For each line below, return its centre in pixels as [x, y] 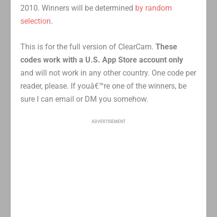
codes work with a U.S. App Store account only [102, 60]
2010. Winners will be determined [78, 8]
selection [36, 21]
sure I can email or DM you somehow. [85, 99]
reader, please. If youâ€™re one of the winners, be [104, 86]
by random [154, 8]
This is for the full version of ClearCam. [88, 46]
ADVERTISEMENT [108, 121]
